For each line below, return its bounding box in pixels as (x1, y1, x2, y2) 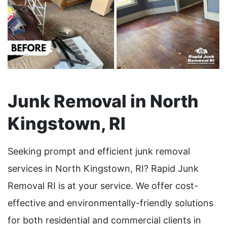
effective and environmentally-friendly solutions (8, 198, 213, 209)
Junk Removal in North (8, 91, 199, 112)
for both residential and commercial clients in (8, 215, 201, 226)
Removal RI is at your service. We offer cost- (8, 180, 198, 192)
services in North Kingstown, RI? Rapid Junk (8, 163, 199, 174)
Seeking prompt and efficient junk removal (8, 146, 190, 157)
